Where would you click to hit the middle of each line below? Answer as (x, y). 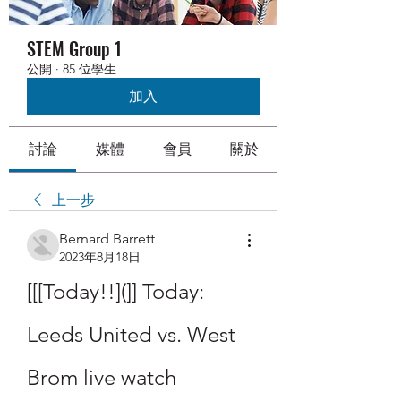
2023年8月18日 (100, 257)
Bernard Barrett (107, 239)
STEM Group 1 (74, 48)
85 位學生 (90, 69)
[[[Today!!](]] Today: (115, 291)
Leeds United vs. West (131, 334)
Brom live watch (102, 377)
